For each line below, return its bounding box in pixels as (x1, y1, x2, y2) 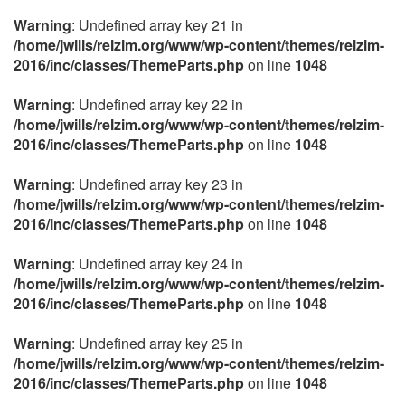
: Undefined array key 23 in (71, 174, 243, 194)
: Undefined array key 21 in (71, 14, 243, 35)
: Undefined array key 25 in (71, 333, 243, 353)
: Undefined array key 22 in (71, 94, 243, 115)
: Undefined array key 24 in (71, 253, 243, 274)
